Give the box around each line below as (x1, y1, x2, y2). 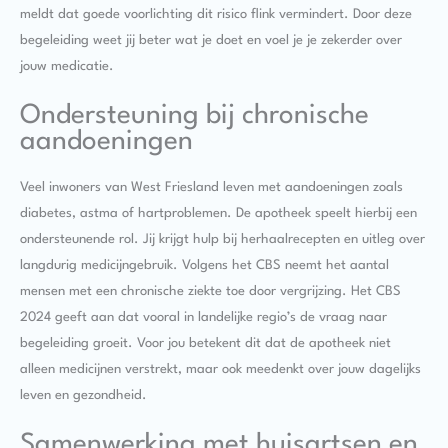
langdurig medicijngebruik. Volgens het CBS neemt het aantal (20, 259, 389, 273)
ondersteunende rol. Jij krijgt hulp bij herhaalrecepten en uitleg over (20, 233, 425, 247)
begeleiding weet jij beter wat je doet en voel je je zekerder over (20, 33, 402, 47)
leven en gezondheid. (20, 389, 147, 403)
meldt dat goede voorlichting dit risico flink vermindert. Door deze (20, 7, 412, 21)
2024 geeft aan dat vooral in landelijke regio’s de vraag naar (20, 311, 387, 325)
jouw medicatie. (20, 59, 114, 73)
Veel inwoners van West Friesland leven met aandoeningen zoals (20, 181, 403, 195)
